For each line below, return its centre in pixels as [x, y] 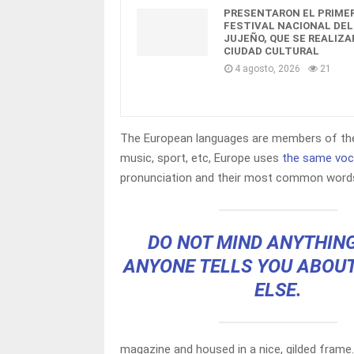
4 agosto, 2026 [267, 69]
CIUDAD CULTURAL [271, 51]
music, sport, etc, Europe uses [201, 158]
